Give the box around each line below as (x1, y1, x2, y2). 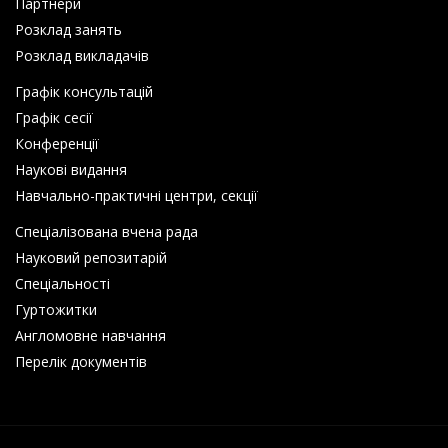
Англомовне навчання (15, 325, 166, 345)
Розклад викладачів (15, 45, 149, 65)
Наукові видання (15, 159, 127, 179)
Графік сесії (15, 107, 93, 127)
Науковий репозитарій (15, 247, 167, 267)
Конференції (15, 133, 99, 153)
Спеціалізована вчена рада (15, 221, 198, 241)
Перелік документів (15, 351, 147, 371)
